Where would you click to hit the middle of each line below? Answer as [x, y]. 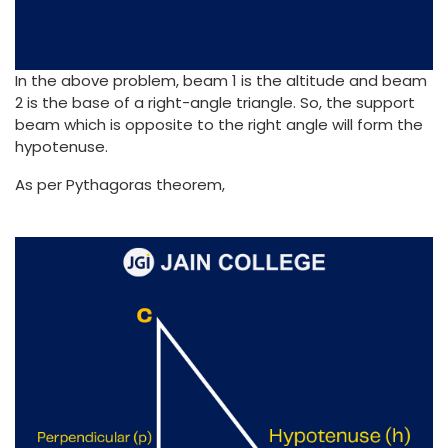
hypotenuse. [61, 146]
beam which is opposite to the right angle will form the [219, 124]
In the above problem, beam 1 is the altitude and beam [221, 80]
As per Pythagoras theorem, [120, 184]
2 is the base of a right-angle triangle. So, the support [215, 102]
